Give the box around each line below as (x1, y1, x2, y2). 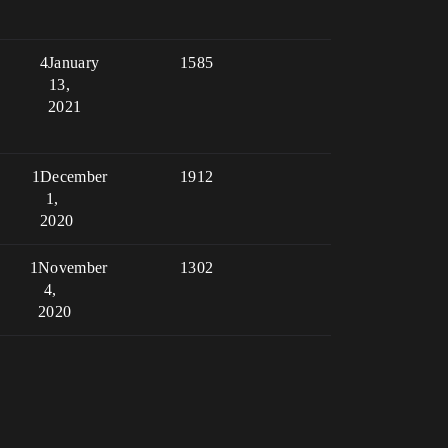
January (48, 54, 100, 72)
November (38, 258, 108, 276)
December (40, 167, 108, 185)
